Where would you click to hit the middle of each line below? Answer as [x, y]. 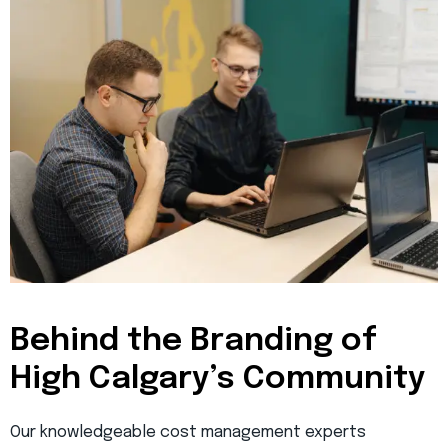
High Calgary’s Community [218, 380]
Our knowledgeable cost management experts [188, 433]
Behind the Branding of [193, 342]
